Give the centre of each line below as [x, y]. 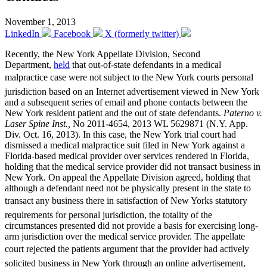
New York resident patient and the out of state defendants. [114, 113]
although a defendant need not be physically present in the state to [128, 188]
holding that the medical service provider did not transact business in [133, 166]
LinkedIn [22, 33]
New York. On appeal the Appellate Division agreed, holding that [128, 177]
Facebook [72, 33]
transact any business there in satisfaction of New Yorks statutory [126, 200]
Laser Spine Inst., [38, 123]
